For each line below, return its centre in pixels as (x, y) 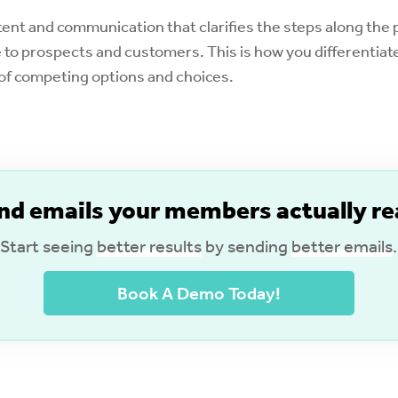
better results (150, 247)
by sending (247, 247)
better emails (342, 247)
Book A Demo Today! (199, 294)
